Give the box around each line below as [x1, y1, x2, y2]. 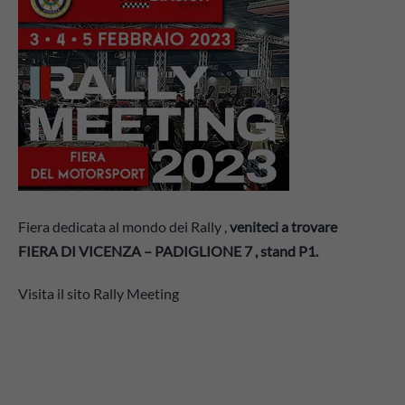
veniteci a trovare [230, 218, 337, 236]
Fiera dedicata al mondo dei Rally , [18, 218, 230, 236]
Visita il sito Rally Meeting [18, 285, 179, 303]
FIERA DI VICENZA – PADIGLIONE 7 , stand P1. [18, 242, 318, 260]
